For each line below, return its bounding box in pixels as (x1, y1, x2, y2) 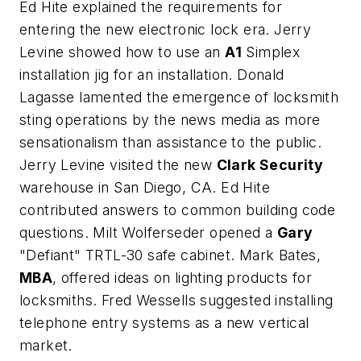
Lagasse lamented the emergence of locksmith (19, 89, 339, 106)
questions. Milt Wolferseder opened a (19, 224, 277, 242)
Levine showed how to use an (19, 44, 226, 61)
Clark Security (216, 156, 324, 174)
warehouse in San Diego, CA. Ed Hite (19, 179, 270, 197)
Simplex (242, 44, 301, 61)
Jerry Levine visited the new (19, 156, 217, 174)
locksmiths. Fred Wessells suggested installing (19, 292, 334, 309)
